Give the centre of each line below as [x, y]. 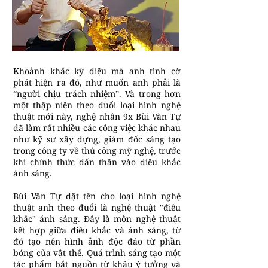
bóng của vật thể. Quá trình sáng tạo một [97, 253]
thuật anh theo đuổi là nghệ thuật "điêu [97, 207]
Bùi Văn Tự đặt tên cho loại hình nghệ [97, 196]
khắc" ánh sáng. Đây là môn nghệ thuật [97, 219]
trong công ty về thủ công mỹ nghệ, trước [97, 150]
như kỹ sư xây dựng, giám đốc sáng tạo [97, 139]
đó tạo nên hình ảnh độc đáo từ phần [97, 241]
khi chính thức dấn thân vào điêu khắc [97, 162]
